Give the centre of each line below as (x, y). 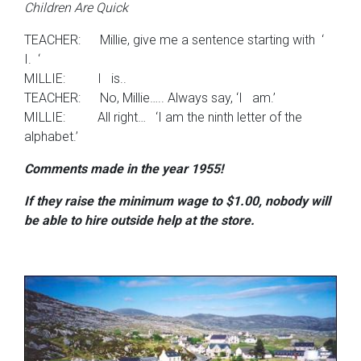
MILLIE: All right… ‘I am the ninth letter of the (163, 117)
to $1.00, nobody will (271, 201)
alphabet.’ (51, 136)
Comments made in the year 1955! (124, 168)
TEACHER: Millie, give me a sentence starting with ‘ (176, 39)
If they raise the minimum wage (116, 201)
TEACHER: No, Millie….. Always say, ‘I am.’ (150, 98)
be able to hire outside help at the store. (139, 220)
